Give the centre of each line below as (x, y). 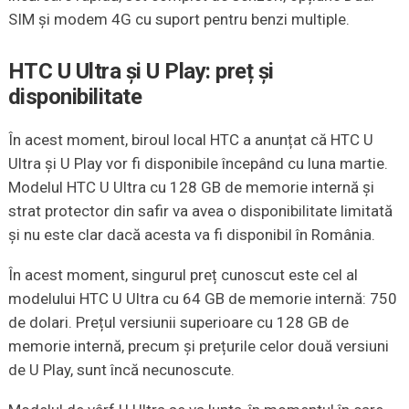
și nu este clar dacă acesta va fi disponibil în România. (191, 234)
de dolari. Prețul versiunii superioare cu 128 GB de (178, 322)
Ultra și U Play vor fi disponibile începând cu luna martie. (198, 163)
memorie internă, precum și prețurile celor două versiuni (198, 346)
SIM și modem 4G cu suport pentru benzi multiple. (178, 19)
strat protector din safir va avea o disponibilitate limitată (200, 210)
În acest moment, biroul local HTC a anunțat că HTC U (190, 139)
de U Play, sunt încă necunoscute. (121, 369)
